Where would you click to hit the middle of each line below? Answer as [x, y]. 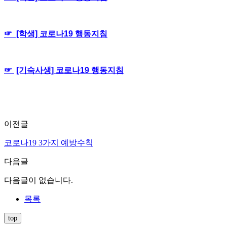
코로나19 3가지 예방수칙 [49, 143]
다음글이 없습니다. [39, 180]
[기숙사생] [35, 70]
